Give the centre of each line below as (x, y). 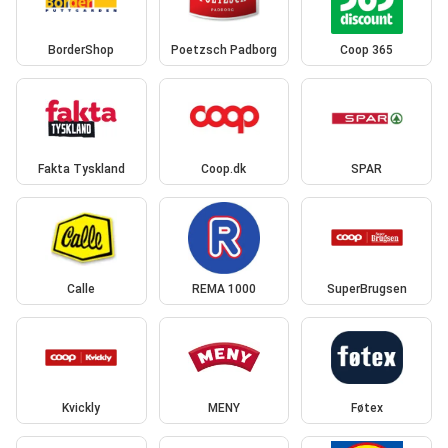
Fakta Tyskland (81, 169)
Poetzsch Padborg (223, 49)
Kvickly (81, 408)
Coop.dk (224, 169)
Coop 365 (367, 49)
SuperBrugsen (366, 288)
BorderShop (81, 49)
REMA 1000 (223, 288)
